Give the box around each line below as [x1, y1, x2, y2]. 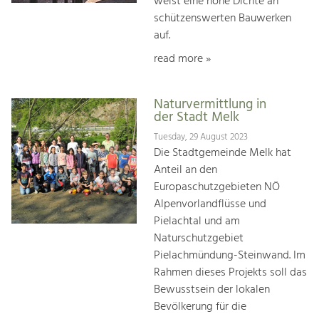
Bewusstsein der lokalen [154, 281, 270, 300]
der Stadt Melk [154, 106, 239, 128]
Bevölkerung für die [154, 298, 246, 317]
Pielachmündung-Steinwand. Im [154, 246, 305, 266]
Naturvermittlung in [154, 93, 266, 115]
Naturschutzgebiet [154, 229, 244, 249]
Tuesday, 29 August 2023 [154, 130, 248, 145]
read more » [154, 49, 211, 68]
